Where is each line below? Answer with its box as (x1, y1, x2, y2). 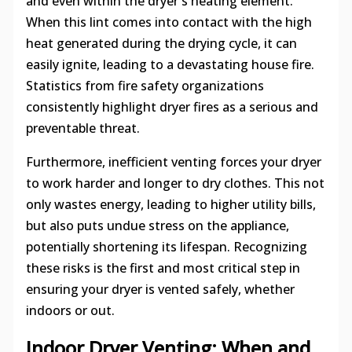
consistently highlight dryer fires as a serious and (25, 97, 318, 115)
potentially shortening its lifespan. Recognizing (25, 237, 307, 255)
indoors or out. (25, 301, 115, 319)
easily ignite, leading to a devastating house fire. (25, 55, 314, 73)
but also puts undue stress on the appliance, (25, 216, 289, 234)
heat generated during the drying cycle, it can (25, 34, 297, 52)
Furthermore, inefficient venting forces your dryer (25, 152, 321, 170)
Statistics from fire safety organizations (25, 76, 264, 94)
